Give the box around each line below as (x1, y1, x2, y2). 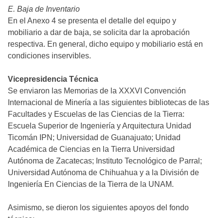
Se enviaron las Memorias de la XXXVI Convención (8, 87, 186, 95)
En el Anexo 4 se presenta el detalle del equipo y (8, 17, 176, 25)
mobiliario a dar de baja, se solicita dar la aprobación (8, 28, 190, 37)
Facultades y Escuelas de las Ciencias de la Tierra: (8, 110, 184, 119)
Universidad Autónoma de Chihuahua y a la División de (8, 168, 199, 177)
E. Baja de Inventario (8, 5, 80, 14)
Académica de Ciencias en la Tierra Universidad (8, 145, 175, 154)
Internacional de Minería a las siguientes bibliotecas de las (8, 98, 209, 107)
